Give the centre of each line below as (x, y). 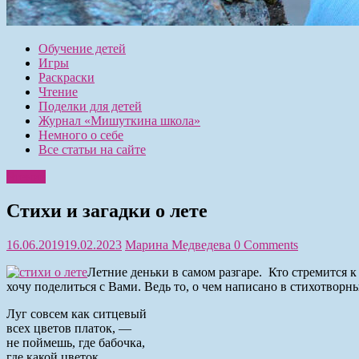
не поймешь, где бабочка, (76, 342)
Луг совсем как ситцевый (77, 313)
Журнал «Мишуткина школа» (119, 120)
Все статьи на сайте (92, 149)
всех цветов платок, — (69, 328)
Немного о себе (81, 135)
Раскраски (67, 77)
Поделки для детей (90, 106)
